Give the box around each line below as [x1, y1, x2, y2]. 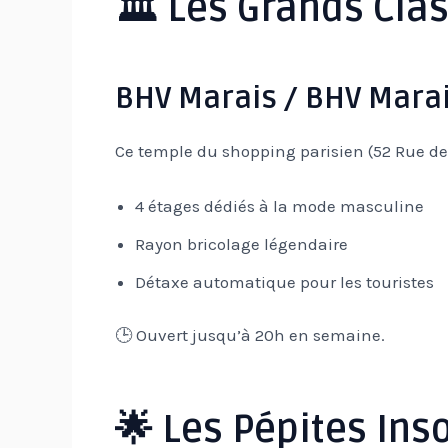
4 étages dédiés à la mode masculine [134, 195, 424, 216]
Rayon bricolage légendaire [134, 233, 348, 254]
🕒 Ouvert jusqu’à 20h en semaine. [114, 325, 385, 346]
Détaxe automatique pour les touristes [134, 271, 434, 292]
